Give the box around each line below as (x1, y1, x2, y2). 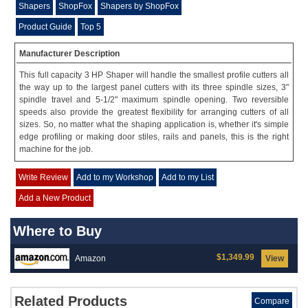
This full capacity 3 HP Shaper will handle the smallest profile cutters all (19, 70, 289, 80)
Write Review (19, 173, 68, 182)
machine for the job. (19, 144, 93, 154)
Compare (254, 296, 289, 306)
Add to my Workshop (76, 173, 153, 182)
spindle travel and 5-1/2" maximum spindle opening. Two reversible (19, 95, 289, 104)
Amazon (75, 254, 106, 263)
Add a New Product (19, 193, 91, 203)
